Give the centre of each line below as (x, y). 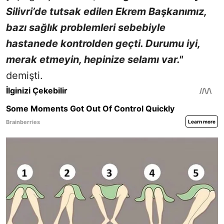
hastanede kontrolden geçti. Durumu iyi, (103, 43)
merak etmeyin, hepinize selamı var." (94, 59)
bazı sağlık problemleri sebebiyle (86, 27)
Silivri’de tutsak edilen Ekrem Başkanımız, (106, 11)
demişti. (24, 75)
